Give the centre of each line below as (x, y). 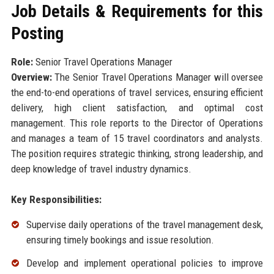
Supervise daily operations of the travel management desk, (145, 224)
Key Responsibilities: (56, 199)
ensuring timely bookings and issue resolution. (120, 239)
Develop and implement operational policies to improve (145, 263)
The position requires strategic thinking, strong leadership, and (137, 153)
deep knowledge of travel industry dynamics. (101, 168)
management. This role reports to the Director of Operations (137, 123)
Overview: (31, 77)
